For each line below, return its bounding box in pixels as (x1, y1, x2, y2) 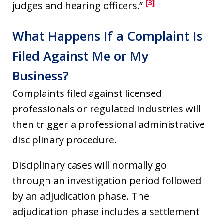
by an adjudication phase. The (12, 189, 149, 202)
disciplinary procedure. (12, 133, 117, 146)
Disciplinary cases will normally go (12, 158, 167, 171)
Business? (12, 66, 69, 84)
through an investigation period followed (12, 173, 201, 187)
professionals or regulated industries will (12, 102, 201, 115)
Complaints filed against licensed (12, 86, 162, 100)
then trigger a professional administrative (12, 117, 205, 131)
